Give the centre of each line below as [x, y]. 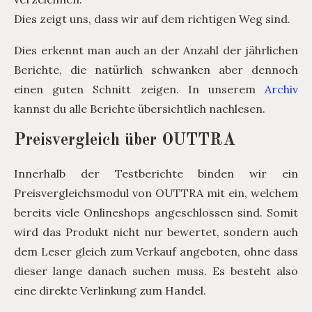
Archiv [281, 89]
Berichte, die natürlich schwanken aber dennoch [156, 70]
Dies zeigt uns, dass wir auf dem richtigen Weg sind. [152, 19]
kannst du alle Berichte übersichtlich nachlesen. [140, 109]
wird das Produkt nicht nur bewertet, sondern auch [156, 232]
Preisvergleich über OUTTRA [125, 141]
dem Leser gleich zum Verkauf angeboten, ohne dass [156, 252]
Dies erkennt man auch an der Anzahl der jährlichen [156, 50]
